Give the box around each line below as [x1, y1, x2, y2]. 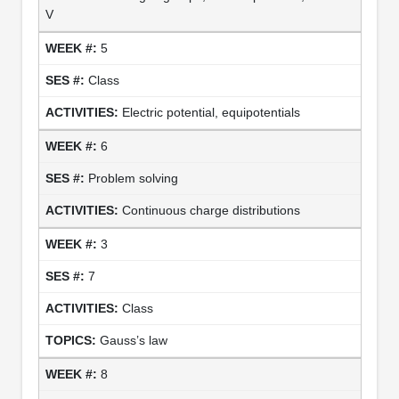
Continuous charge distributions [121, 202, 300, 217]
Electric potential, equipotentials [121, 104, 300, 119]
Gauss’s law [99, 332, 167, 347]
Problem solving [87, 170, 178, 185]
